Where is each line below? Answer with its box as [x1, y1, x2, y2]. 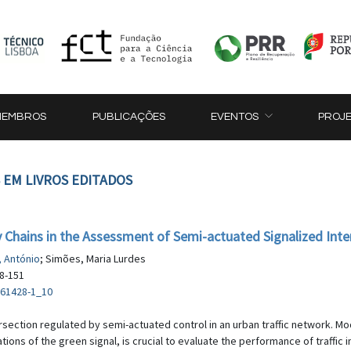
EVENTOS [211, 111, 259, 122]
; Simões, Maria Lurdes [40, 251, 146, 266]
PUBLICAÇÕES [92, 111, 165, 122]
